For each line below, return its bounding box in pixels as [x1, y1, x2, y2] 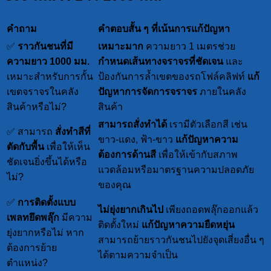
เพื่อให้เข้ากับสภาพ [156, 149, 238, 160]
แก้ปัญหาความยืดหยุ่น [142, 220, 235, 230]
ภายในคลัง [197, 87, 246, 97]
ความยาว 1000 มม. [7, 56, 90, 67]
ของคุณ [98, 180, 131, 191]
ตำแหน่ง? [7, 258, 48, 269]
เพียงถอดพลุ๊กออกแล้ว [163, 204, 258, 215]
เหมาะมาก [98, 41, 143, 52]
